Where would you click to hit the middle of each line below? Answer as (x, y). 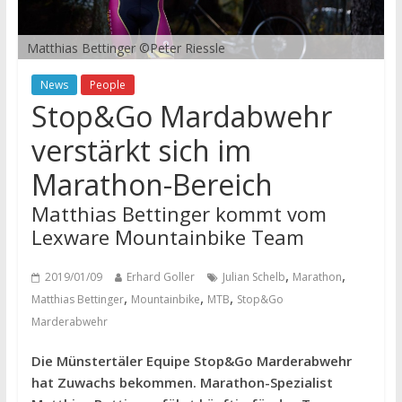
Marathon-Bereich (152, 185)
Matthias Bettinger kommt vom (179, 214)
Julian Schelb (253, 277)
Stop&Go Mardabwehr (181, 117)
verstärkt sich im (141, 151)
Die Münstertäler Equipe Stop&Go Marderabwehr (191, 361)
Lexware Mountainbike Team (167, 237)
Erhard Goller (160, 277)
